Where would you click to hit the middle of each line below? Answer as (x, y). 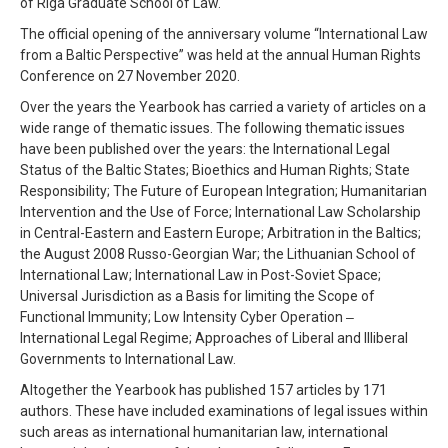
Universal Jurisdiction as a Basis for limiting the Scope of (197, 295)
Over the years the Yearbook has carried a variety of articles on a (223, 106)
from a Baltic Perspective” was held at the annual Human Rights (220, 54)
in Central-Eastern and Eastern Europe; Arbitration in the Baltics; (220, 232)
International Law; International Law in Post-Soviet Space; (200, 274)
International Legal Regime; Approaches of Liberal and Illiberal (214, 337)
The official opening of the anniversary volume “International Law (224, 33)
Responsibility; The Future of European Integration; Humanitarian (223, 190)
